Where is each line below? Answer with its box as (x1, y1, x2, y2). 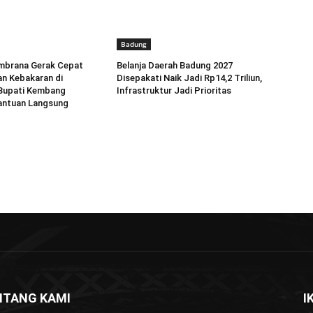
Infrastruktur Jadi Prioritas (117, 85, 232, 96)
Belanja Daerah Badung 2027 (117, 60, 233, 71)
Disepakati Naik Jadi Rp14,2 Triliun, (117, 73, 263, 84)
